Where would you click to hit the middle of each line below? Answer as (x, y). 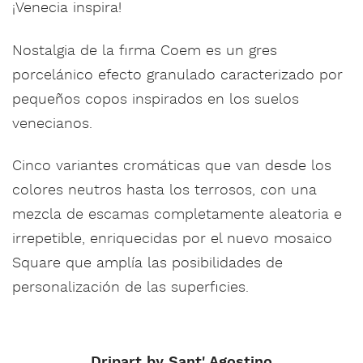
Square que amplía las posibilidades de (147, 263)
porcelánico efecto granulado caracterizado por (177, 75)
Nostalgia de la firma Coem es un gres (145, 50)
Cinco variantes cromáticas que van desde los (172, 166)
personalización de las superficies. (130, 288)
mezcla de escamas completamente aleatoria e (177, 215)
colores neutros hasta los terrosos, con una (164, 190)
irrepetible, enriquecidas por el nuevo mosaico (172, 239)
